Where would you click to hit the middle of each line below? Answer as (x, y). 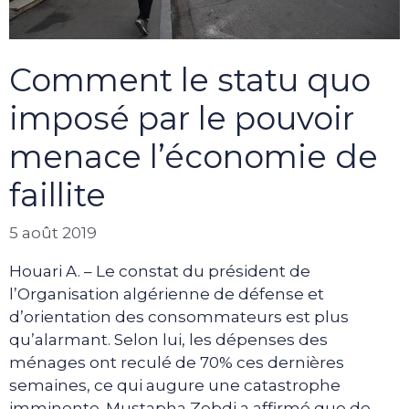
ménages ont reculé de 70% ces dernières (177, 363)
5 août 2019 (53, 233)
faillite (58, 194)
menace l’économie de (194, 156)
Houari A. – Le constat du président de (160, 272)
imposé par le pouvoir (182, 118)
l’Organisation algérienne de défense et (167, 294)
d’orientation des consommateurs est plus (179, 317)
